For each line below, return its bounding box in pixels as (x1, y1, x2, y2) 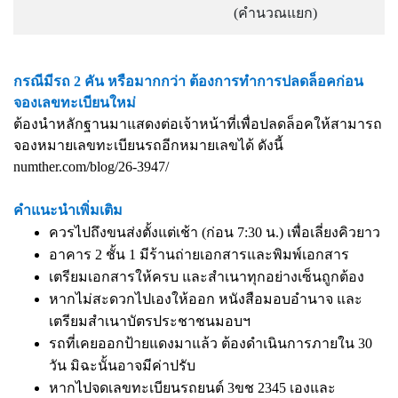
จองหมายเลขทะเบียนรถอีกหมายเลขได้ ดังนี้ (13, 138, 283, 153)
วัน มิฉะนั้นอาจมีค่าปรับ (49, 358, 195, 373)
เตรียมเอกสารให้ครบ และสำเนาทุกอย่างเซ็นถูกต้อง (49, 269, 364, 284)
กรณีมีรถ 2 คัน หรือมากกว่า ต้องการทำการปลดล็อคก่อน (13, 74, 363, 89)
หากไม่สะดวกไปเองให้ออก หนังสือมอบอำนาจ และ (49, 291, 362, 306)
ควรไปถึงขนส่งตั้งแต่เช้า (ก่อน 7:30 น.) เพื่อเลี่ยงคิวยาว (49, 225, 380, 240)
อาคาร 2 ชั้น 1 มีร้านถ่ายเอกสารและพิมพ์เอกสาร (49, 247, 349, 262)
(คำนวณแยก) (234, 5, 317, 20)
